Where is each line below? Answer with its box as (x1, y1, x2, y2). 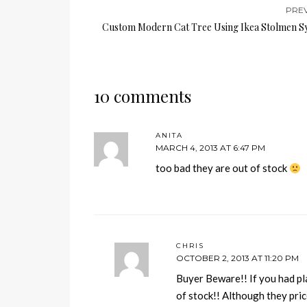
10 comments (94, 85, 191, 107)
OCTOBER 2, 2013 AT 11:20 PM (176, 253, 299, 263)
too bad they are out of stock (156, 162, 289, 174)
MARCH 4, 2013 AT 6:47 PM (156, 143, 265, 153)
